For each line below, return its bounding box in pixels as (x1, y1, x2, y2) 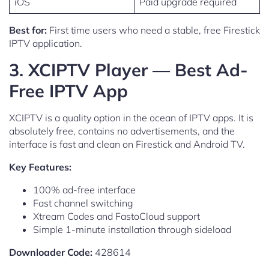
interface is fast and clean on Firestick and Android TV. (9, 138, 245, 151)
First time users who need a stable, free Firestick (47, 24, 260, 37)
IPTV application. (9, 37, 82, 50)
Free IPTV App (9, 80, 128, 102)
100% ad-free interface (33, 184, 136, 196)
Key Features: (9, 161, 71, 174)
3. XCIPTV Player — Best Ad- (9, 59, 248, 81)
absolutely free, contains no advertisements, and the (9, 125, 235, 138)
